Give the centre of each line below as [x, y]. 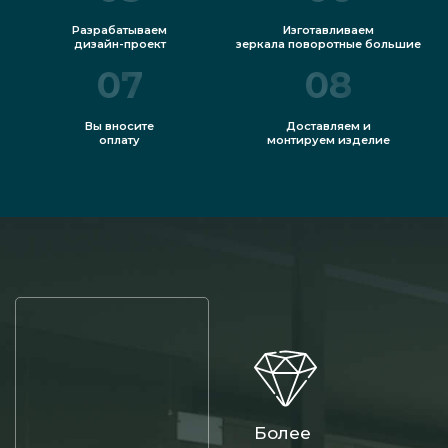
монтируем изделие [328, 140]
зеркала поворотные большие [328, 44]
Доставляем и [328, 126]
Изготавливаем [328, 30]
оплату [119, 140]
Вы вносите [119, 126]
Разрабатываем [119, 30]
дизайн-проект [119, 44]
